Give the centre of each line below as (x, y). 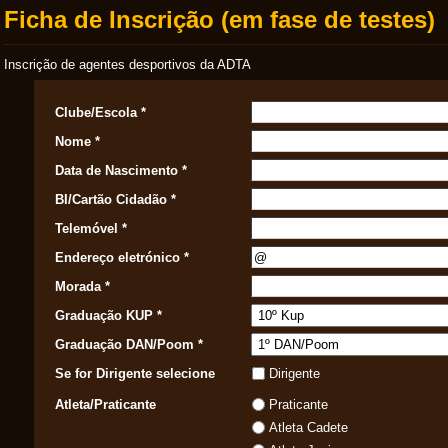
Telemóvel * (91, 228)
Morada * (82, 286)
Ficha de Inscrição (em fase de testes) (219, 19)
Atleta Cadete (308, 427)
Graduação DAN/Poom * (129, 344)
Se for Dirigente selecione (135, 373)
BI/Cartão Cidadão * (115, 199)
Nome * (77, 141)
